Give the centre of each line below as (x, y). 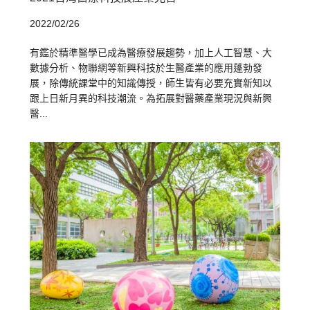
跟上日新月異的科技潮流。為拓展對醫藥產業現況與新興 (151, 99)
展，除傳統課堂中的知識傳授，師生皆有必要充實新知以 (151, 83)
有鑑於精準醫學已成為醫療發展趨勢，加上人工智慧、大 (151, 53)
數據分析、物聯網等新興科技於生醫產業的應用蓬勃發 (146, 68)
